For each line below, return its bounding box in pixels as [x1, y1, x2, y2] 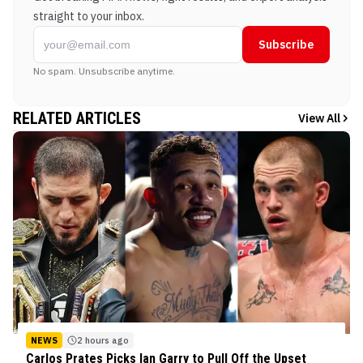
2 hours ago [77, 334, 129, 346]
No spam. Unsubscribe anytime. [33, 65, 175, 78]
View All [298, 111, 340, 126]
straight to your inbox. [33, 9, 144, 24]
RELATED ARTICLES [13, 109, 141, 129]
